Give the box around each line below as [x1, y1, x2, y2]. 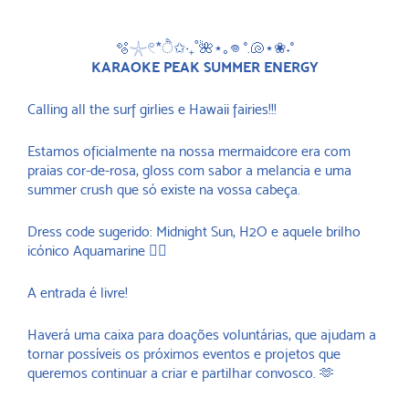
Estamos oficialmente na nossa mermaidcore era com [27, 142, 351, 161]
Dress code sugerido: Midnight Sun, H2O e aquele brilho [27, 223, 361, 241]
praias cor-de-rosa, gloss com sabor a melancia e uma [27, 162, 351, 180]
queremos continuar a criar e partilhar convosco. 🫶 [27, 364, 334, 383]
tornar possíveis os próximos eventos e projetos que [27, 345, 341, 363]
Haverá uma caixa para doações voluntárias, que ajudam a [27, 326, 376, 344]
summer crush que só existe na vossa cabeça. [27, 181, 300, 199]
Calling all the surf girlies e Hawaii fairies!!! [27, 100, 277, 119]
